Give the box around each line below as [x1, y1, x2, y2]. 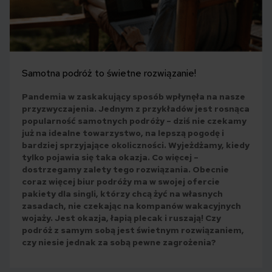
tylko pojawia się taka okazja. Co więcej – [22, 151, 199, 163]
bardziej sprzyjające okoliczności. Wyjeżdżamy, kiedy [22, 139, 250, 151]
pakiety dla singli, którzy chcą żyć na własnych [22, 188, 223, 199]
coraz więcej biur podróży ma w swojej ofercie [22, 175, 220, 187]
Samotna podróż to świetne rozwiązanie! [22, 66, 196, 80]
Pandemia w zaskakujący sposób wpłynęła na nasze [22, 90, 245, 102]
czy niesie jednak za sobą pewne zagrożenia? [22, 236, 216, 248]
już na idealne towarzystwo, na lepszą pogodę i [22, 127, 224, 138]
